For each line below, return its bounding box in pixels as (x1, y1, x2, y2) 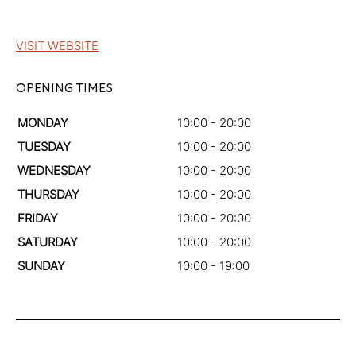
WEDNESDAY (17, 163, 91, 178)
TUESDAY (17, 139, 71, 154)
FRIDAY (17, 211, 58, 226)
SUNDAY (17, 258, 65, 273)
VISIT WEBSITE (16, 38, 99, 53)
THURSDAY (17, 187, 79, 202)
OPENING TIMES (16, 83, 113, 95)
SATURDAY (17, 234, 78, 250)
